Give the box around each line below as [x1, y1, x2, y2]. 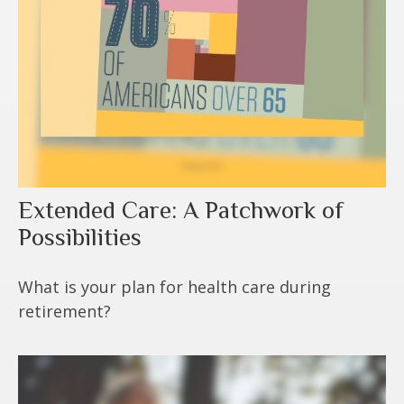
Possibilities [18, 223, 142, 251]
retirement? [18, 299, 111, 322]
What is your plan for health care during [18, 275, 331, 298]
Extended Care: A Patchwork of [18, 196, 344, 224]
